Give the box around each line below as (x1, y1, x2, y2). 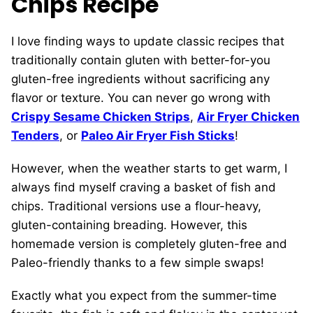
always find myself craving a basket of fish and (11, 180, 276, 195)
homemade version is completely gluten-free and (11, 237, 287, 252)
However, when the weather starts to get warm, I (11, 161, 287, 176)
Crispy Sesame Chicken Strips (11, 110, 190, 124)
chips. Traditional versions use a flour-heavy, (11, 199, 261, 214)
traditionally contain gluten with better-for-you (11, 53, 270, 68)
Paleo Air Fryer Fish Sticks (81, 129, 235, 143)
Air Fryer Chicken (197, 110, 300, 124)
